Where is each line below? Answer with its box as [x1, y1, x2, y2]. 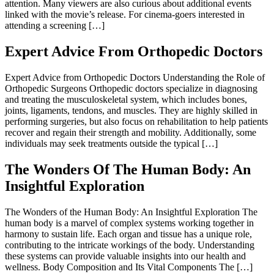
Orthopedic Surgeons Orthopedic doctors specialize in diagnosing [5, 83, 257, 94]
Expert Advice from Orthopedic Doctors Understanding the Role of [5, 72, 265, 83]
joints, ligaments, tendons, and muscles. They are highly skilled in [5, 105, 257, 116]
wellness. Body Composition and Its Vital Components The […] [5, 261, 253, 272]
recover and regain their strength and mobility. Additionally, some [5, 127, 256, 138]
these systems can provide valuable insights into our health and [5, 250, 246, 261]
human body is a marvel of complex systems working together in [5, 217, 254, 228]
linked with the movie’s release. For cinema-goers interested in [5, 9, 245, 20]
